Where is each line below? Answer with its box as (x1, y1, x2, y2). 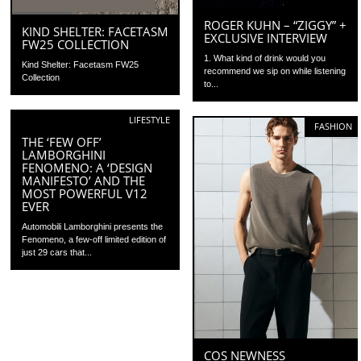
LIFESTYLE (129, 113, 171, 126)
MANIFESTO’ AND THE (22, 172, 146, 189)
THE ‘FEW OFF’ (22, 133, 102, 150)
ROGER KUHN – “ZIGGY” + (204, 16, 347, 33)
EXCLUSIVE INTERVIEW (204, 29, 328, 46)
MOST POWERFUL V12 (22, 185, 148, 201)
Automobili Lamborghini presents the (22, 221, 164, 231)
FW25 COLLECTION (22, 36, 130, 53)
